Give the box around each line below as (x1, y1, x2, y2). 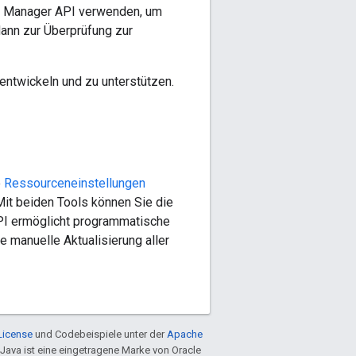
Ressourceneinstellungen (4, 175, 145, 191)
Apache (167, 327, 203, 340)
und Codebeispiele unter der (33, 327, 167, 340)
